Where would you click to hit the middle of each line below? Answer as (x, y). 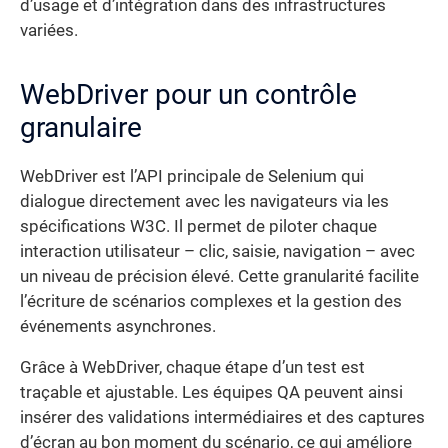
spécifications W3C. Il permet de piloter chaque (198, 226)
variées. (49, 30)
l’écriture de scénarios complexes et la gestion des (211, 301)
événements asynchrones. (118, 326)
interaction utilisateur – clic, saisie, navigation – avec (217, 251)
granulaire (81, 127)
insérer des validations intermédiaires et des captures (222, 418)
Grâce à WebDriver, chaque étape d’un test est (192, 368)
